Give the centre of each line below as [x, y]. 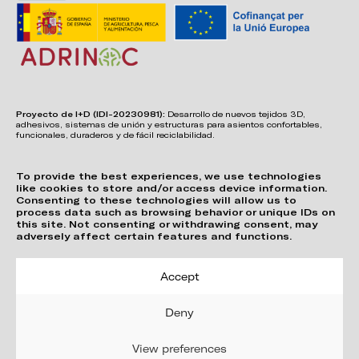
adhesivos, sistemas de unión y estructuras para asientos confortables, [169, 125]
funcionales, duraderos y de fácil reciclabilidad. [115, 135]
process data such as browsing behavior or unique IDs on [175, 212]
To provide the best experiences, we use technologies [169, 176]
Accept [179, 276]
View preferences [179, 348]
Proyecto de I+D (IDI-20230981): [91, 114]
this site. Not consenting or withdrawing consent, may [167, 224]
